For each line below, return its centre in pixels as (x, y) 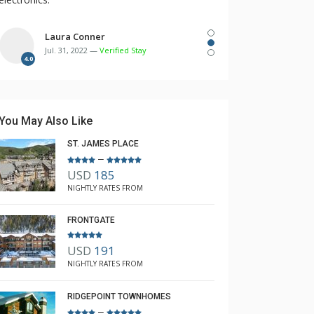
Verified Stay (123, 50)
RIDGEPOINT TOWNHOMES (119, 296)
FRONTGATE (91, 220)
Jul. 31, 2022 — (72, 50)
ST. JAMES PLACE (103, 144)
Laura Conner (75, 36)
